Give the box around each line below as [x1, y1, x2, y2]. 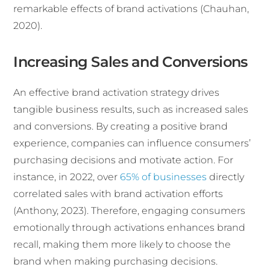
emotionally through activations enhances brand [13, 221, 246, 233]
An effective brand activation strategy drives [13, 86, 220, 98]
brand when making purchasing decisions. [13, 255, 218, 267]
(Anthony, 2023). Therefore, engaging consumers [13, 204, 246, 216]
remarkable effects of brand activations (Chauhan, [13, 2, 250, 14]
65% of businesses [120, 171, 207, 183]
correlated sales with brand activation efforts [13, 187, 224, 199]
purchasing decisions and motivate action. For [13, 154, 234, 166]
